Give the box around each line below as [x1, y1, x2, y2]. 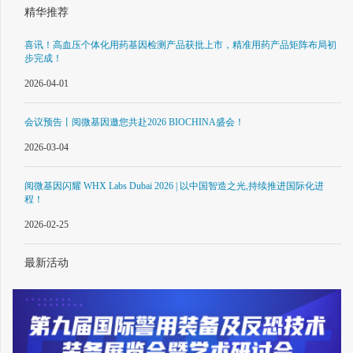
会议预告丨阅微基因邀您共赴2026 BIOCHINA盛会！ [24, 116, 244, 128]
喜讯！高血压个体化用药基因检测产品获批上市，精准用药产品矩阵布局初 [24, 39, 336, 50]
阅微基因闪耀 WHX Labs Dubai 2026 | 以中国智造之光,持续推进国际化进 [24, 180, 324, 191]
